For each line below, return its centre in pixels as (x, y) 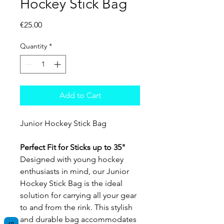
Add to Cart (80, 95)
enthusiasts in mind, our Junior (74, 171)
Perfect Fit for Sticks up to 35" (73, 147)
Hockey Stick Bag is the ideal (71, 183)
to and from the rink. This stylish (76, 207)
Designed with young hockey (72, 159)
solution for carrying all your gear (78, 195)
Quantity (33, 46)
